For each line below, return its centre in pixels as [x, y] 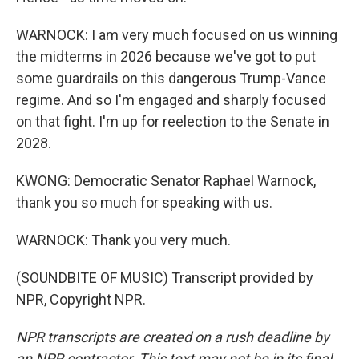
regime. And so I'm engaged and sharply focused [171, 100]
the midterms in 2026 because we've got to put [166, 56]
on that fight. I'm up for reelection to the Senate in [173, 121]
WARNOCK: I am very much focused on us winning [177, 35]
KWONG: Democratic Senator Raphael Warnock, [166, 181]
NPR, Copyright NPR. [81, 299]
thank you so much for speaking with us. [144, 202]
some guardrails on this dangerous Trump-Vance [171, 78]
